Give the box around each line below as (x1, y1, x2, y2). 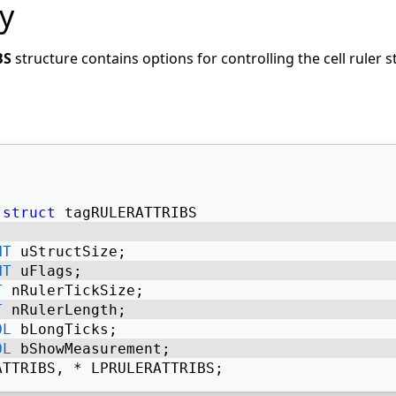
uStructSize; (11, 243, 135, 260)
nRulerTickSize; (3, 282, 153, 299)
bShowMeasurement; (11, 340, 179, 357)
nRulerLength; (3, 301, 135, 318)
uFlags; (11, 263, 91, 279)
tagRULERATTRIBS (56, 204, 206, 221)
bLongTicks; (11, 321, 126, 338)
